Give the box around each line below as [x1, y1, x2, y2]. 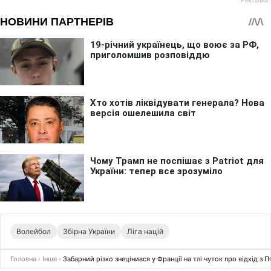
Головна [10, 255, 36, 263]
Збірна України [63, 227, 115, 236]
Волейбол [16, 227, 51, 236]
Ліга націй [127, 227, 163, 236]
